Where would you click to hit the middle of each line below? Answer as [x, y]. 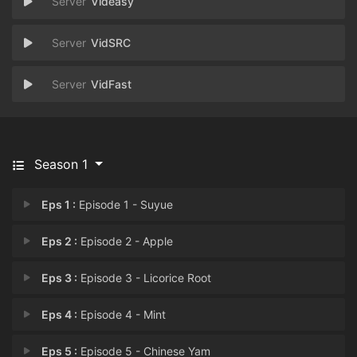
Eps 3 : [60, 278]
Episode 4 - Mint [122, 314]
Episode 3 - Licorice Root [145, 278]
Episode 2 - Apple [126, 241]
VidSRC [111, 43]
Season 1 [61, 164]
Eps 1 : [59, 204]
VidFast [111, 84]
